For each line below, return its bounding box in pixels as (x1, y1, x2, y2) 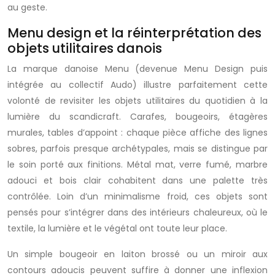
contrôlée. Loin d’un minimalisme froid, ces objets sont (7, 190, 268, 203)
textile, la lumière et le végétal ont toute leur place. (7, 222, 227, 234)
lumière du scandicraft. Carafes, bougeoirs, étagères (7, 110, 268, 123)
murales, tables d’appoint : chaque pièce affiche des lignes (7, 126, 268, 139)
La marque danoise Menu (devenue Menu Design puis (7, 63, 268, 75)
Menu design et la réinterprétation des (7, 24, 261, 42)
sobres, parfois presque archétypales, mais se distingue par (7, 142, 268, 155)
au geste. (7, 1, 47, 14)
